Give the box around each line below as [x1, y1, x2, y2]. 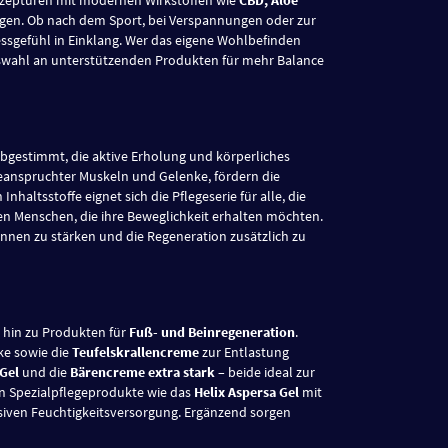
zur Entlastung [199, 342, 289, 361]
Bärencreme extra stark [70, 362, 215, 381]
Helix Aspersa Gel [194, 382, 299, 401]
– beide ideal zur [215, 362, 315, 381]
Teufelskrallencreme [72, 342, 199, 361]
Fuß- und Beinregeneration [129, 322, 295, 341]
